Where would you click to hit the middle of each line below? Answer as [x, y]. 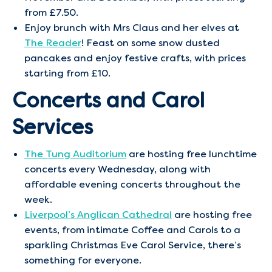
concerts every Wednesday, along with [117, 169]
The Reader [53, 43]
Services [53, 127]
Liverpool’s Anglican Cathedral [98, 215]
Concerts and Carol [108, 100]
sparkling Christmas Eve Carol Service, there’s [133, 245]
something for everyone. [83, 260]
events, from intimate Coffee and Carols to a [132, 230]
